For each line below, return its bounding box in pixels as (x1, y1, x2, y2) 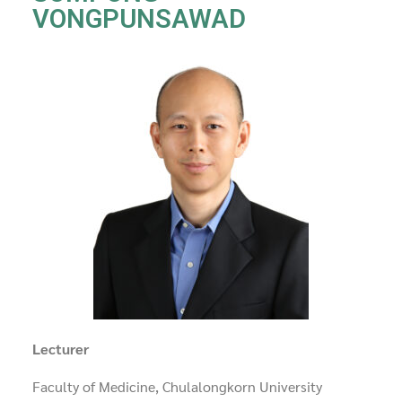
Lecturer (32, 339, 89, 359)
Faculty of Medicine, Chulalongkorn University (32, 377, 322, 397)
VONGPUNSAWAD (32, 4, 246, 35)
